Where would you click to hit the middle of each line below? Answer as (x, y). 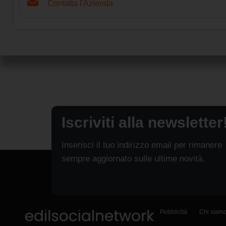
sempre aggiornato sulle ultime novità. (133, 158)
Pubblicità (174, 212)
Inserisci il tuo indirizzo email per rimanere (142, 145)
